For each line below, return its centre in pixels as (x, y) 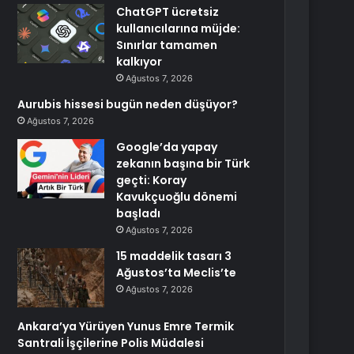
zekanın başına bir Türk (183, 164)
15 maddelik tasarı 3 (174, 256)
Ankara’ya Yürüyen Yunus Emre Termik (126, 326)
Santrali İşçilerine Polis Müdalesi (111, 343)
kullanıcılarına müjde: (179, 28)
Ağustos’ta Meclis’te (177, 273)
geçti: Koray (152, 180)
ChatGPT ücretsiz (168, 12)
